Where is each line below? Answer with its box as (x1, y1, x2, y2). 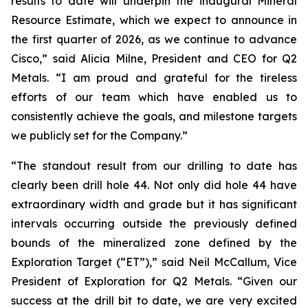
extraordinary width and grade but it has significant (11, 197, 297, 211)
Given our (243, 274, 298, 288)
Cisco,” (11, 52, 53, 65)
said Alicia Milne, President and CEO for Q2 (52, 52, 297, 65)
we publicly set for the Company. (11, 129, 182, 142)
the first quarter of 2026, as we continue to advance (11, 32, 297, 46)
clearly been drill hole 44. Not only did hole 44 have (11, 178, 297, 192)
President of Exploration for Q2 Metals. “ (11, 274, 243, 288)
